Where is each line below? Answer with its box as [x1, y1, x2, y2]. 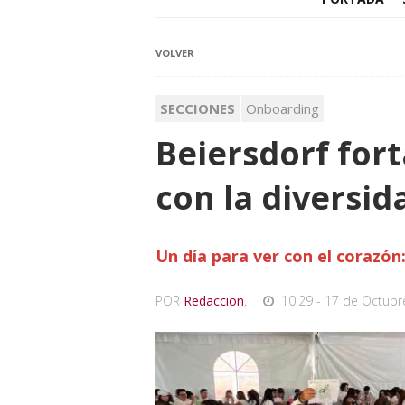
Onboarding [246, 99, 319, 118]
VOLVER [155, 46, 194, 61]
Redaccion [184, 292, 244, 310]
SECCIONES [160, 99, 235, 118]
